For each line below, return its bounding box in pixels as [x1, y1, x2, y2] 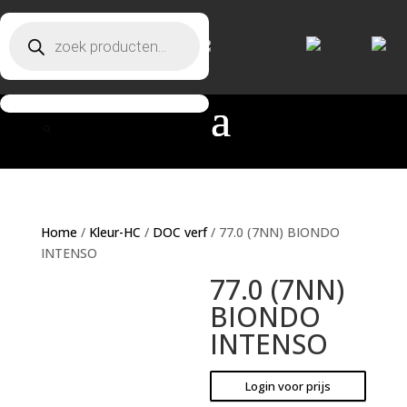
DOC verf [152, 223, 207, 241]
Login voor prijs [245, 377, 332, 394]
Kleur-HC [88, 223, 141, 241]
